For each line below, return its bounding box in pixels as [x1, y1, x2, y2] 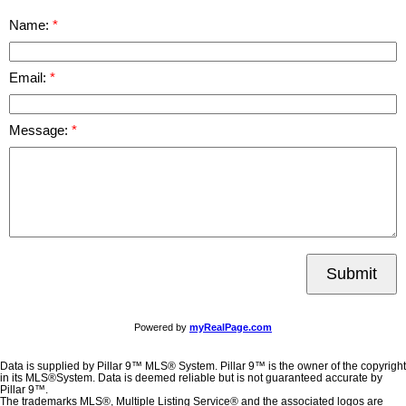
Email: [9, 70, 50, 85]
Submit [326, 264, 377, 283]
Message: [9, 122, 72, 138]
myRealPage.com [189, 321, 272, 333]
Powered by [134, 321, 189, 333]
